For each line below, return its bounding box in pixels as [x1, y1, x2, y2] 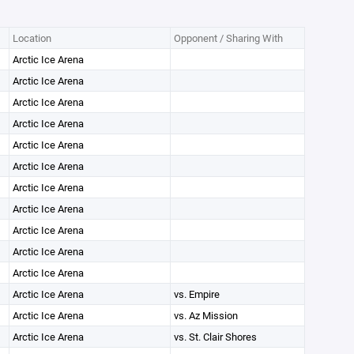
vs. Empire [173, 287, 220, 301]
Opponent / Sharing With [173, 31, 283, 45]
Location [12, 31, 51, 45]
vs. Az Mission [173, 308, 238, 322]
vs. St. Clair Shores [173, 330, 257, 344]
